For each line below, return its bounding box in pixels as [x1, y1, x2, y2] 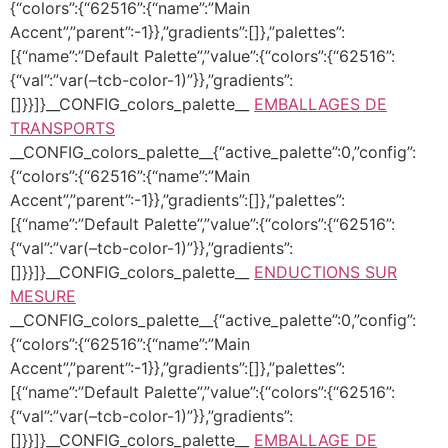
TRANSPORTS [10, 117, 115, 138]
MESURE [10, 285, 76, 306]
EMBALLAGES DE [254, 93, 387, 114]
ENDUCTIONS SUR [254, 261, 397, 282]
